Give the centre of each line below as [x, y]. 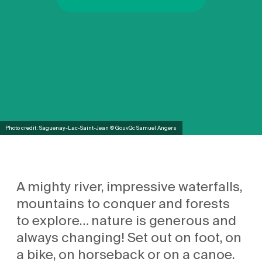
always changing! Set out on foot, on [129, 238]
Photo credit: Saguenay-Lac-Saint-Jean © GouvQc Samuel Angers [91, 128]
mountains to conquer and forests [123, 204]
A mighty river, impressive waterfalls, [130, 187]
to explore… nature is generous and [127, 221]
